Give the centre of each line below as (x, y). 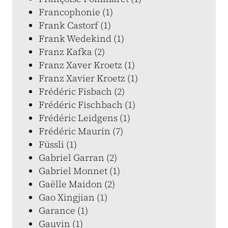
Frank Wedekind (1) (81, 38)
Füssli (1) (58, 144)
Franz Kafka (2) (72, 52)
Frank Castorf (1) (75, 25)
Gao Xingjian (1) (73, 197)
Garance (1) (63, 210)
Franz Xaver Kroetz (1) (87, 65)
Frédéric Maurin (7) (81, 131)
